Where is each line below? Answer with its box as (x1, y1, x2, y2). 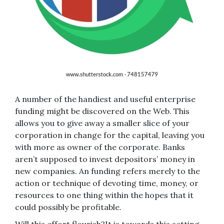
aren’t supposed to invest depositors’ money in (15, 153, 195, 164)
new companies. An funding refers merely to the (15, 165, 200, 176)
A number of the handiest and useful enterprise (15, 93, 195, 104)
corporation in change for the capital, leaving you (15, 129, 204, 140)
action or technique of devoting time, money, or (15, 177, 198, 188)
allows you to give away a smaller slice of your (15, 117, 189, 128)
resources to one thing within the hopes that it (15, 189, 193, 200)
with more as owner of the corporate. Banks (15, 141, 185, 152)
